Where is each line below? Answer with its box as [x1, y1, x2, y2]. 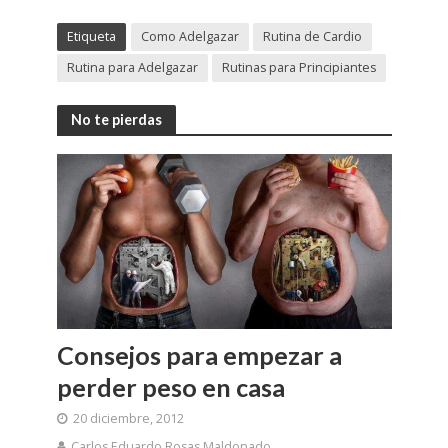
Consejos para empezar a [56, 339, 342, 370]
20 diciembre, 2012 [72, 409, 184, 427]
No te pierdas [70, 110, 162, 128]
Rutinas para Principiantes [221, 59, 376, 77]
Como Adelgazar [140, 28, 239, 46]
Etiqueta [66, 28, 116, 46]
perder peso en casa [56, 371, 285, 402]
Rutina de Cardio [262, 28, 362, 46]
